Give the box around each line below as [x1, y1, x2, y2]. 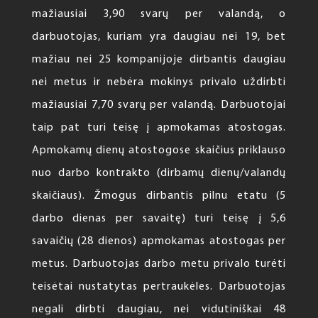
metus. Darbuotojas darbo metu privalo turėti [31, 258, 287, 270]
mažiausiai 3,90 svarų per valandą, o [31, 9, 287, 21]
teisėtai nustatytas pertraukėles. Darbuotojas [31, 281, 287, 293]
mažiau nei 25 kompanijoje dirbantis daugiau [31, 54, 287, 66]
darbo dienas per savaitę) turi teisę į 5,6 [31, 213, 287, 225]
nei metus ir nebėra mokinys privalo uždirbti [31, 77, 287, 89]
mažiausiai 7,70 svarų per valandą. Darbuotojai [31, 99, 287, 111]
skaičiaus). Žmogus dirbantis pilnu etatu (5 [31, 190, 287, 202]
